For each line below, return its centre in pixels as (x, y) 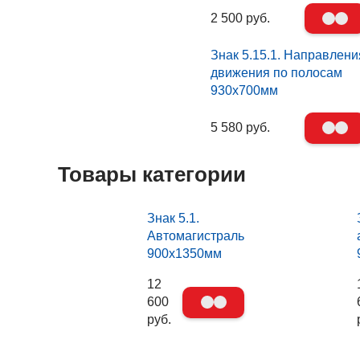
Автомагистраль (196, 236)
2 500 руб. (240, 18)
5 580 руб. (241, 128)
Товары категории (152, 174)
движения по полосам (277, 73)
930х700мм (245, 91)
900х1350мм (184, 254)
